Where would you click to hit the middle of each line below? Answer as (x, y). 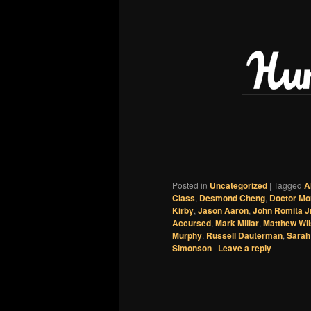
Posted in (190, 185)
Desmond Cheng (232, 197)
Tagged (288, 185)
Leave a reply (245, 247)
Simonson (192, 247)
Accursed (192, 222)
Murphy (187, 235)
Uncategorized (238, 185)
